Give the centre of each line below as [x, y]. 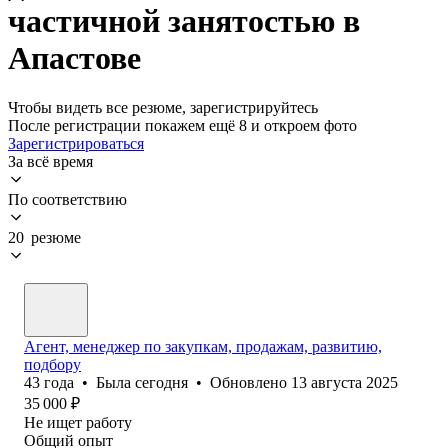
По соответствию [67, 199]
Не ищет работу [78, 422]
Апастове [74, 58]
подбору [52, 364]
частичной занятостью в [184, 21]
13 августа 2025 [344, 382]
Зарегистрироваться [76, 143]
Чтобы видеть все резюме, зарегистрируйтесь [163, 107]
